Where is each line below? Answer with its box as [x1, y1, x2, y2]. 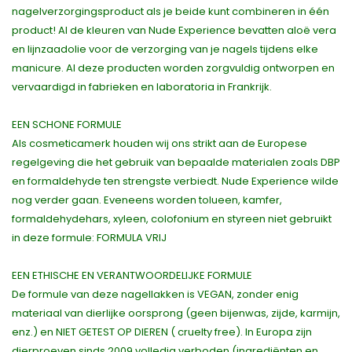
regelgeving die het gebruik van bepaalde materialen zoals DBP [12, 155, 340, 170]
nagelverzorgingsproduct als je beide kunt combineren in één [12, 4, 329, 20]
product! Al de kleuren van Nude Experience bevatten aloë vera [12, 23, 336, 38]
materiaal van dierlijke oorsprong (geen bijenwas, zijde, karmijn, [12, 306, 340, 321]
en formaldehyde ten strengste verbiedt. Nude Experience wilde [12, 174, 339, 189]
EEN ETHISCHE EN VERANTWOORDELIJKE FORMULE [12, 268, 252, 284]
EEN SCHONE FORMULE [12, 117, 122, 133]
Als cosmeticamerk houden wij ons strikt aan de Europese [12, 136, 307, 152]
